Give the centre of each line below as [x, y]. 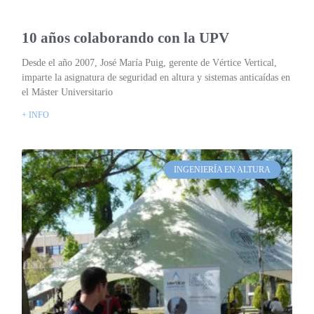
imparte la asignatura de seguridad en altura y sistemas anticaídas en [156, 78]
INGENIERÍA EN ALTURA [223, 170]
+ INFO [36, 115]
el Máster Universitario [68, 93]
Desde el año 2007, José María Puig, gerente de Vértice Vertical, [150, 63]
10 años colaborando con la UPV [126, 38]
